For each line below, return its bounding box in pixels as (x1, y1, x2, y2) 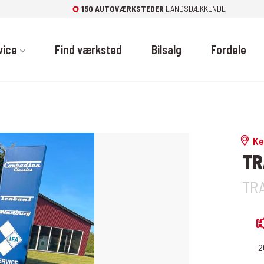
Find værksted (54, 42, 122, 57)
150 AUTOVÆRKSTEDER (81, 4, 164, 14)
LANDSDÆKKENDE (164, 4, 226, 14)
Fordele (210, 42, 246, 57)
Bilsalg (151, 42, 181, 57)
